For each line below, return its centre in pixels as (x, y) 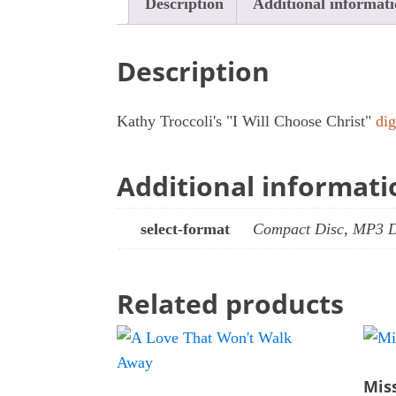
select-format (185, 229)
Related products (230, 304)
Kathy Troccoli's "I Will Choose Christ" (246, 122)
